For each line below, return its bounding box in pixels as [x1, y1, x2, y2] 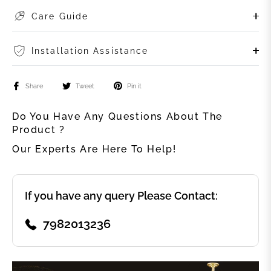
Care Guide [31, 11, 88, 21]
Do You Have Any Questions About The [12, 110, 223, 122]
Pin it [127, 81, 142, 90]
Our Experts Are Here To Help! [12, 143, 177, 155]
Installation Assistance [31, 45, 149, 56]
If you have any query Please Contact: [25, 189, 218, 202]
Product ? [12, 123, 65, 135]
